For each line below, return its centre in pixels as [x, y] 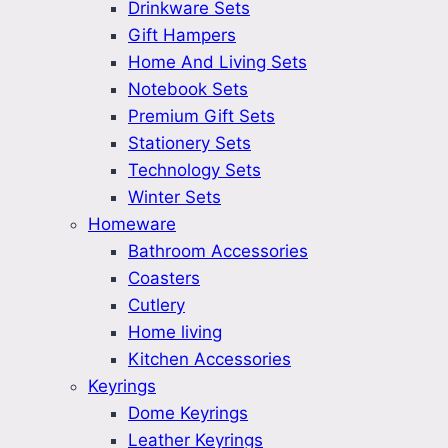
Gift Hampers [182, 35]
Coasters [164, 278]
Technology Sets [194, 170]
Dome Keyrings [188, 413]
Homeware [132, 224]
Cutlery [156, 305]
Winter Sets [174, 197]
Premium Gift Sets [201, 116]
